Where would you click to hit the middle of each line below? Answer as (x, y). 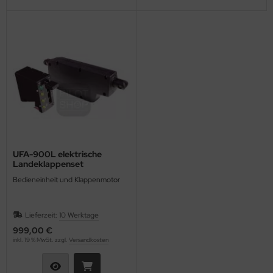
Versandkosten (89, 240)
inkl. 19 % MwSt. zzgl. (41, 240)
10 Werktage (79, 215)
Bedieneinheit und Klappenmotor (66, 180)
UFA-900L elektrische (57, 154)
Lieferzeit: (42, 215)
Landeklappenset (48, 164)
